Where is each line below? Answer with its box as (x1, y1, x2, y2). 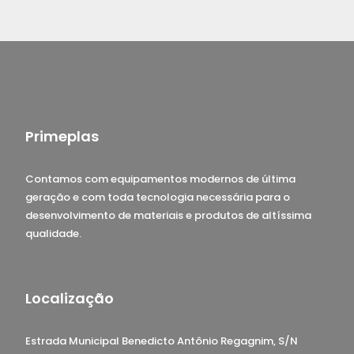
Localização (25, 288, 114, 309)
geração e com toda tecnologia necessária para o (25, 190, 290, 205)
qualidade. (25, 226, 81, 242)
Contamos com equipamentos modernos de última (25, 171, 296, 187)
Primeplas (25, 126, 99, 147)
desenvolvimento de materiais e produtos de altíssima (25, 208, 311, 224)
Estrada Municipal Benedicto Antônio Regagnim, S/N (25, 333, 298, 349)
